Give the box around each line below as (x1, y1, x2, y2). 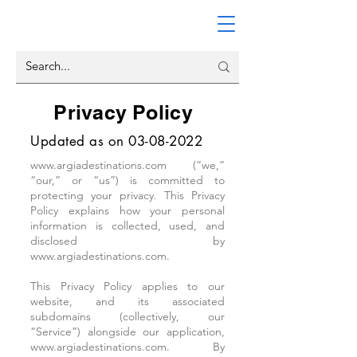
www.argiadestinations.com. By (30, 339, 225, 354)
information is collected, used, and (30, 218, 225, 233)
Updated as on (30, 132, 129, 150)
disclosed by (30, 233, 225, 248)
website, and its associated (30, 294, 225, 308)
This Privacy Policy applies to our (30, 279, 225, 293)
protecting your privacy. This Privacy (30, 188, 225, 202)
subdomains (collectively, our (30, 309, 225, 324)
